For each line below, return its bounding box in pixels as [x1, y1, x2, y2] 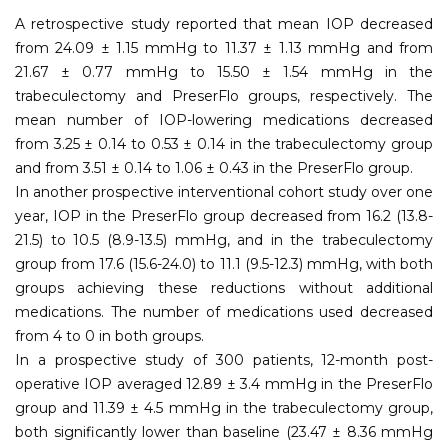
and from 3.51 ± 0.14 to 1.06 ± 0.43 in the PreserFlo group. [15, 158, 413, 177]
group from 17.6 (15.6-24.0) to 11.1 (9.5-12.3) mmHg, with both [15, 254, 433, 273]
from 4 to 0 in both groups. [15, 326, 204, 345]
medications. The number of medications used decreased [15, 302, 433, 321]
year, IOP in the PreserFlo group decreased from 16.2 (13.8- [15, 206, 433, 225]
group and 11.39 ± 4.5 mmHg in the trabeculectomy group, [15, 398, 433, 417]
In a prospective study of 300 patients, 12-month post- [15, 350, 433, 369]
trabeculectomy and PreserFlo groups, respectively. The [15, 86, 433, 105]
